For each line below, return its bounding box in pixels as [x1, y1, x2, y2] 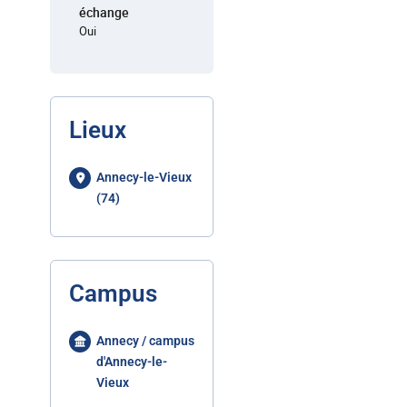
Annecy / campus [96, 333, 194, 348]
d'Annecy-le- [96, 354, 167, 369]
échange [79, 4, 129, 21]
